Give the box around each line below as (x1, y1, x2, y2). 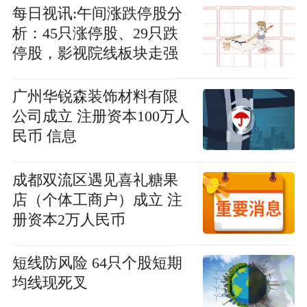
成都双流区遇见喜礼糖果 (12, 171, 178, 188)
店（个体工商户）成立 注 (12, 191, 182, 208)
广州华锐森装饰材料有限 (12, 88, 178, 106)
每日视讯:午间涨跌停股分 (12, 5, 182, 22)
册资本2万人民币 (12, 211, 125, 228)
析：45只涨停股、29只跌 (12, 25, 178, 42)
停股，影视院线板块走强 (12, 45, 178, 62)
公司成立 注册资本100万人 (12, 108, 190, 125)
